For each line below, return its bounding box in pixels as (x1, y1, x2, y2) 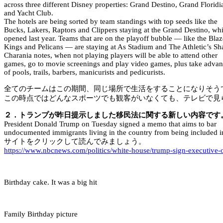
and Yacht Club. (4, 9, 53, 17)
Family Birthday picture (4, 210, 78, 219)
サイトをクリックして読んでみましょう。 (4, 137, 146, 146)
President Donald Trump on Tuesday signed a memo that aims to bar (4, 120, 217, 128)
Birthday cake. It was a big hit (4, 178, 97, 187)
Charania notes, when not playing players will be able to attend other (4, 51, 218, 60)
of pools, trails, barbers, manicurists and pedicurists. (4, 68, 165, 77)
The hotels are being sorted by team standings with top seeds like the (4, 17, 218, 26)
